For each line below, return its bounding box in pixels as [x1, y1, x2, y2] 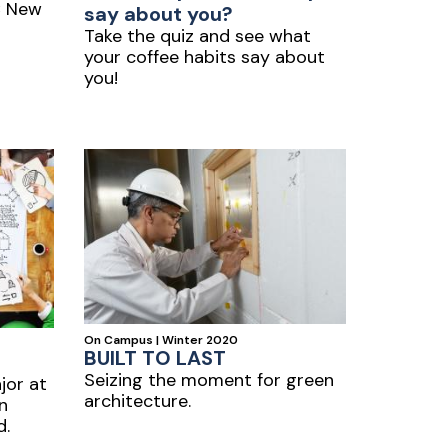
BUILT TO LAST [83, 345, 226, 371]
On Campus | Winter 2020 [83, 332, 238, 348]
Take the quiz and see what [83, 24, 311, 48]
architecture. [83, 389, 191, 413]
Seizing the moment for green [83, 368, 334, 392]
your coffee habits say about [83, 45, 325, 69]
